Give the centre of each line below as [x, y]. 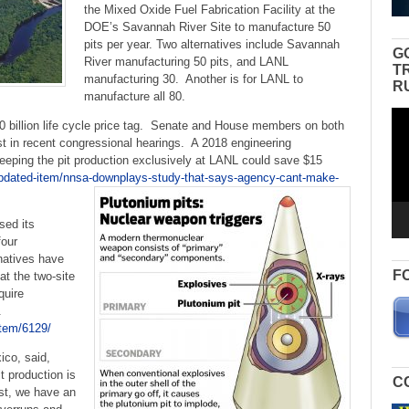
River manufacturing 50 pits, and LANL [186, 61]
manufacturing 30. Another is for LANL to [193, 79]
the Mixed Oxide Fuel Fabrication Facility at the [209, 9]
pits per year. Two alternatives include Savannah [211, 44]
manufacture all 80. [134, 96]
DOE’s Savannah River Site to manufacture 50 [207, 26]
